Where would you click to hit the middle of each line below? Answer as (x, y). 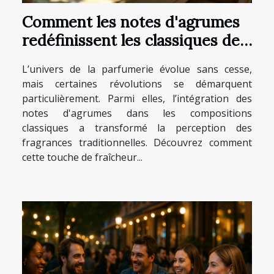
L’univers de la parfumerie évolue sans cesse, (137, 69)
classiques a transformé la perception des (137, 128)
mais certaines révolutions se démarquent (137, 83)
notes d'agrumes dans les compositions (137, 113)
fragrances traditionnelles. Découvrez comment (137, 142)
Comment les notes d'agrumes (131, 22)
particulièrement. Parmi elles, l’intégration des (137, 98)
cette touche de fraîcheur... (82, 157)
